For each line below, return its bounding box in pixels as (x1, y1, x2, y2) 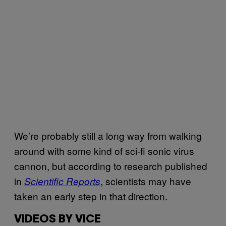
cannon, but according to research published (14, 158, 207, 173)
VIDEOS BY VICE (14, 214, 101, 224)
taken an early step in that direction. (14, 189, 167, 203)
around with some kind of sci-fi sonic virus (14, 143, 194, 157)
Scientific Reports (24, 174, 100, 188)
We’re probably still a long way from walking (14, 128, 202, 142)
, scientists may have (100, 174, 191, 188)
